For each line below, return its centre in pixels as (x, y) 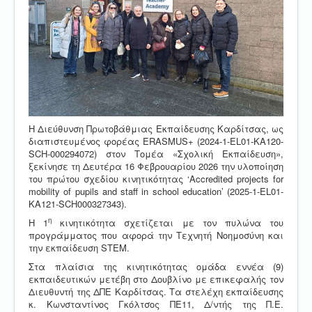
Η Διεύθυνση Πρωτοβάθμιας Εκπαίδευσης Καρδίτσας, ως (156, 128)
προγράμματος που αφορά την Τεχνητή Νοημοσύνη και (156, 235)
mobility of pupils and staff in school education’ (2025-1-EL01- (156, 191)
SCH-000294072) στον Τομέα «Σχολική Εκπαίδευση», (156, 153)
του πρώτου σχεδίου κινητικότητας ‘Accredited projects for (156, 178)
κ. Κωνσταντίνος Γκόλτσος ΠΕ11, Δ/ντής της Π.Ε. (156, 304)
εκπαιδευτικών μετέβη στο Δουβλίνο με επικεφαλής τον (156, 279)
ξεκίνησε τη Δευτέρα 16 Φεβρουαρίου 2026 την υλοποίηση (156, 166)
